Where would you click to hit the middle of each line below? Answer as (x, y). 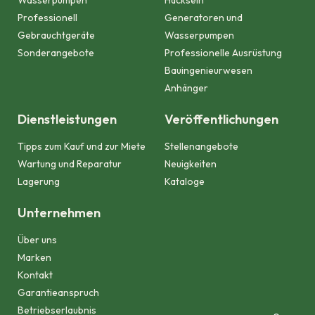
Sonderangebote (56, 53)
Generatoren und (204, 18)
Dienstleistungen (67, 120)
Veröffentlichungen (221, 120)
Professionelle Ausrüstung (223, 53)
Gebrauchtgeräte (56, 36)
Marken (34, 258)
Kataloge (185, 182)
